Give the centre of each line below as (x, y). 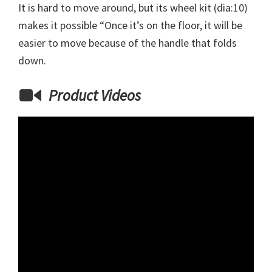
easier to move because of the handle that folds (127, 43)
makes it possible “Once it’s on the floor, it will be (130, 25)
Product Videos (93, 96)
